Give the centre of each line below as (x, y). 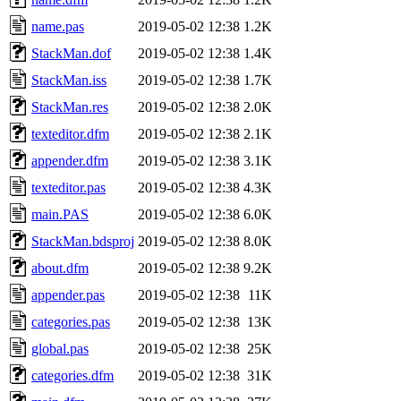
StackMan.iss (69, 80)
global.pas (60, 348)
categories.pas (71, 321)
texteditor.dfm (70, 133)
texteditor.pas (68, 187)
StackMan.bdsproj (83, 241)
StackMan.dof (71, 53)
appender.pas (68, 294)
